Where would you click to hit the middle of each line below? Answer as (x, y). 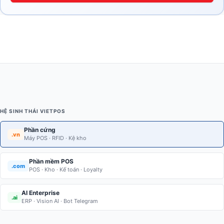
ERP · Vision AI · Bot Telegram (60, 201)
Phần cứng (40, 130)
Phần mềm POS (51, 161)
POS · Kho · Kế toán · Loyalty (66, 170)
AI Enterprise (40, 193)
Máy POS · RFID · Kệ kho (55, 138)
